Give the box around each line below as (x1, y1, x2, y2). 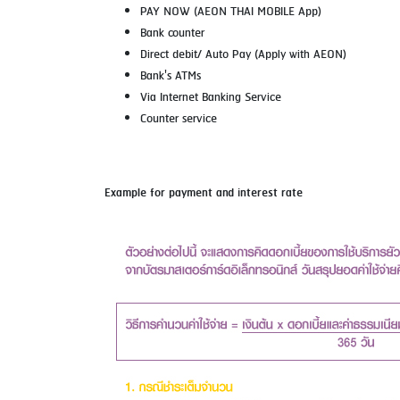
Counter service (140, 109, 221, 130)
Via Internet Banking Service (140, 87, 281, 109)
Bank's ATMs (140, 66, 201, 87)
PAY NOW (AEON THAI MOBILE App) (140, 2, 321, 23)
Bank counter (140, 23, 204, 45)
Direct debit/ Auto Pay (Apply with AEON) (140, 45, 346, 66)
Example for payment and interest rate (104, 183, 303, 204)
